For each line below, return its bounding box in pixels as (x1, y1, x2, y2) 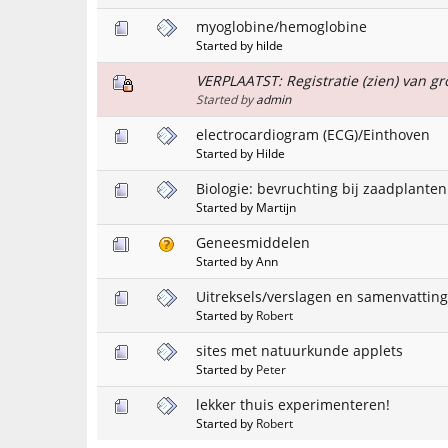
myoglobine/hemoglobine (196, 16, 367, 36)
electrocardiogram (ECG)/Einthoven (196, 124, 430, 144)
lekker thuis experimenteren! (196, 394, 390, 414)
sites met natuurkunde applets (196, 340, 403, 360)
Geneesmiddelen (196, 232, 310, 252)
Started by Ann (196, 252, 278, 269)
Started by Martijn (196, 198, 296, 215)
